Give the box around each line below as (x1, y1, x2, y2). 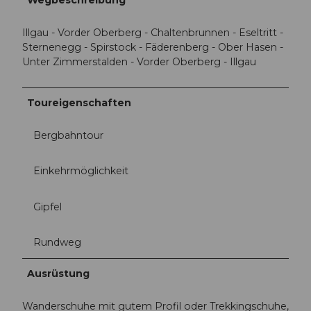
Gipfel (33, 200, 62, 213)
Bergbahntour (33, 129, 103, 142)
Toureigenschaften (27, 96, 132, 110)
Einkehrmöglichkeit (33, 165, 128, 178)
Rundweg (33, 235, 81, 249)
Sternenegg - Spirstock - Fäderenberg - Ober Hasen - (22, 41, 283, 54)
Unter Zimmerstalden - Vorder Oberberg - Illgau (22, 56, 256, 69)
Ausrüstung (27, 267, 90, 280)
